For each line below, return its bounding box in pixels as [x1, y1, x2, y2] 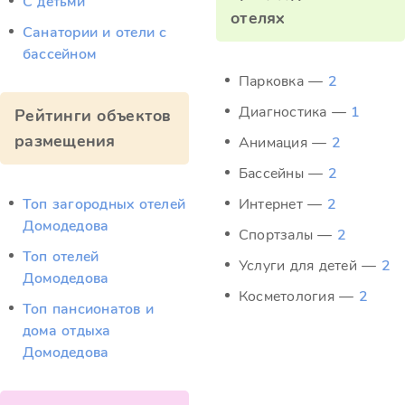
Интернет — [239, 194, 327, 214]
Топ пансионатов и [23, 299, 155, 319]
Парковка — [239, 71, 328, 91]
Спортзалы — [239, 225, 337, 245]
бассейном [23, 44, 97, 64]
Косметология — [239, 287, 359, 306]
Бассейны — [239, 164, 328, 184]
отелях [231, 7, 286, 29]
